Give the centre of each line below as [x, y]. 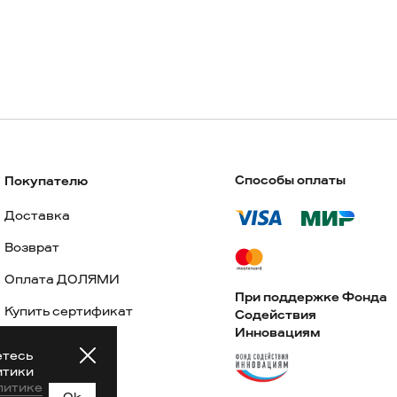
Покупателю [47, 181]
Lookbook [37, 343]
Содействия [276, 315]
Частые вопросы [60, 375]
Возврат [32, 248]
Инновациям [278, 333]
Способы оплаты [291, 180]
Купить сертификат [69, 311]
